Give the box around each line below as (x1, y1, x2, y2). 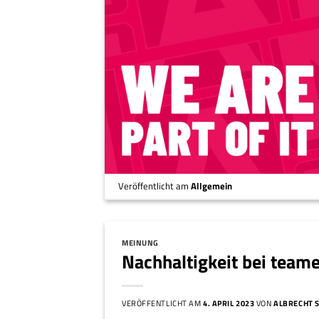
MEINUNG (122, 236, 159, 249)
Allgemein (191, 179, 233, 194)
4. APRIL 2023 (203, 297, 255, 310)
